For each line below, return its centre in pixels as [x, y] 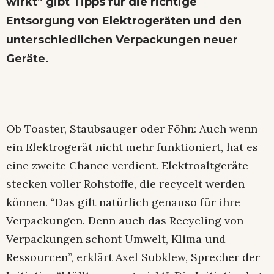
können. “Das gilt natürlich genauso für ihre [123, 202]
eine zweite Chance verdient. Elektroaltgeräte [127, 165]
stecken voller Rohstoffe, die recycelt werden [125, 183]
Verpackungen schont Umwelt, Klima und [116, 239]
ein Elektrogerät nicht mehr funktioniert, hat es [132, 147]
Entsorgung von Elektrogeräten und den [124, 20]
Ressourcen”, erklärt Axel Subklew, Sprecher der [133, 257]
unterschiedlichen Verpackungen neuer [122, 39]
